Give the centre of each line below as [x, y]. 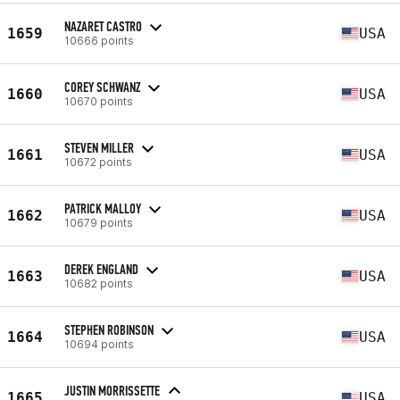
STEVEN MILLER [99, 147]
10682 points [99, 283]
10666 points [99, 40]
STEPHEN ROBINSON [109, 329]
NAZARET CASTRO [103, 26]
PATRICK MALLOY [103, 208]
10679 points [99, 222]
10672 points [98, 162]
